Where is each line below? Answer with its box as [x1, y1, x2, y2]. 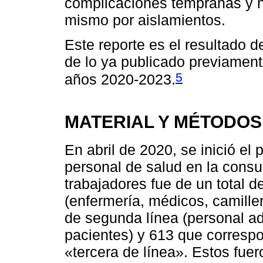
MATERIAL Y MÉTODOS [65, 112, 262, 132]
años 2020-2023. [65, 71, 176, 88]
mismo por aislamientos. [65, 11, 225, 28]
